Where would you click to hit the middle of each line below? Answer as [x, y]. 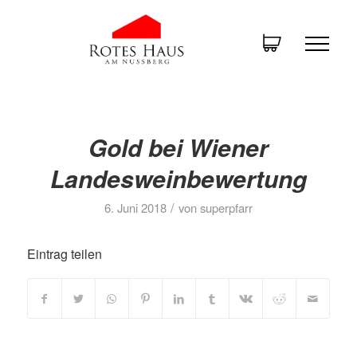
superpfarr [226, 208]
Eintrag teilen [64, 254]
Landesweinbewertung [178, 178]
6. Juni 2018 [135, 208]
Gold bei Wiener [178, 147]
